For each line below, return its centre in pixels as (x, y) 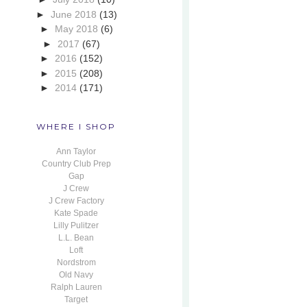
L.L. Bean (76, 238)
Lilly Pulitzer (76, 225)
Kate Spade (76, 213)
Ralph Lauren (76, 287)
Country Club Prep (76, 164)
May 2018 (77, 29)
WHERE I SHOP (76, 126)
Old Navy (76, 275)
